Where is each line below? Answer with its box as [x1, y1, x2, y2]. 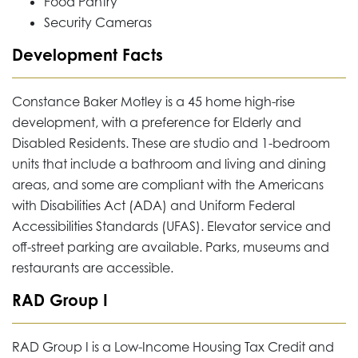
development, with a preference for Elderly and [12, 113, 301, 130]
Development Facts [12, 44, 163, 65]
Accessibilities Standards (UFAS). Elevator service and [12, 217, 331, 234]
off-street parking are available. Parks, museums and [12, 238, 329, 255]
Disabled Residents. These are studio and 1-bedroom [12, 134, 330, 151]
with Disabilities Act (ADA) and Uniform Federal [12, 197, 295, 213]
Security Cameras [44, 14, 152, 30]
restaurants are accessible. [12, 259, 173, 276]
